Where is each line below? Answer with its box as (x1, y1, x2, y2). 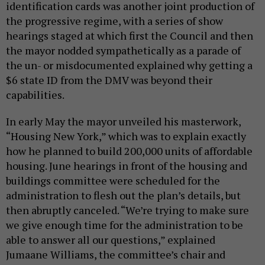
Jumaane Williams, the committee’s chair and (6, 247, 225, 261)
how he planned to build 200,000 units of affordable (6, 144, 253, 158)
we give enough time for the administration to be (6, 218, 243, 232)
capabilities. (6, 88, 64, 102)
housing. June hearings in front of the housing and (6, 159, 247, 173)
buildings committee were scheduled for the (6, 173, 220, 188)
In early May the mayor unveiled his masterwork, (6, 114, 241, 128)
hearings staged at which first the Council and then (6, 28, 253, 43)
